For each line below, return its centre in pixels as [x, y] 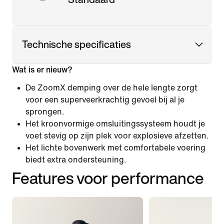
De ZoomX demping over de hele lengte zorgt [111, 87]
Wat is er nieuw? [42, 69]
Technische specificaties [76, 44]
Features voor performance [108, 178]
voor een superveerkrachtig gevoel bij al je [105, 99]
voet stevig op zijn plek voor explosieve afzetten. [117, 135]
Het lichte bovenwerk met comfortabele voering [115, 147]
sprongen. [45, 111]
